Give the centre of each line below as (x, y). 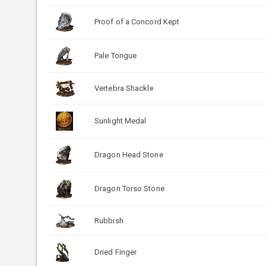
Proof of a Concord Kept (137, 21)
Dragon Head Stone (129, 154)
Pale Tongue (116, 55)
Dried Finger (116, 252)
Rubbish (109, 220)
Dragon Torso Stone (129, 188)
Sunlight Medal (121, 121)
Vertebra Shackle (124, 88)
